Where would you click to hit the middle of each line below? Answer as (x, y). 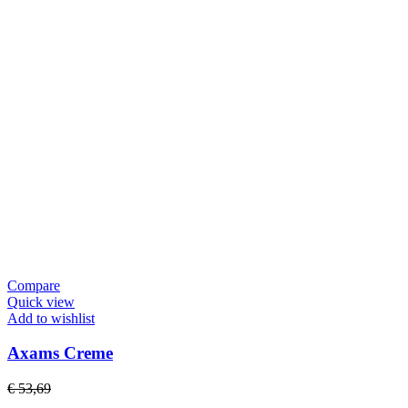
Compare (34, 285)
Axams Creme (60, 353)
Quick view (41, 301)
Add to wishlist (51, 318)
